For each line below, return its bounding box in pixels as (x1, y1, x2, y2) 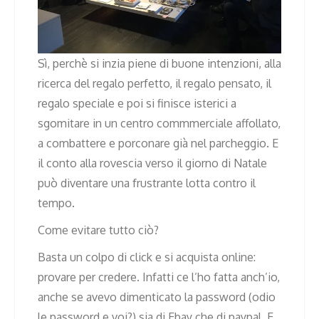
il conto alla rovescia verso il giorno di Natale (38, 156, 267, 171)
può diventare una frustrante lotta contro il (38, 176, 256, 191)
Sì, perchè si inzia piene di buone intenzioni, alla (38, 56, 281, 71)
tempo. (38, 196, 75, 211)
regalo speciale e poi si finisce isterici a (38, 96, 236, 111)
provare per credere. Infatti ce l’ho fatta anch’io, (38, 270, 280, 285)
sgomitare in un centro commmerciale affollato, (38, 116, 281, 131)
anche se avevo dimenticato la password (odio (38, 290, 276, 305)
